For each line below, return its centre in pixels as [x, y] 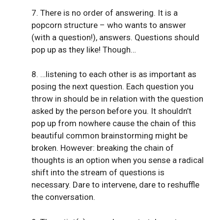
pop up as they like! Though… [84, 49]
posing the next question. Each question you [112, 87]
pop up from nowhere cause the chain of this [114, 124]
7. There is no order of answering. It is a [105, 13]
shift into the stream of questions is [98, 173]
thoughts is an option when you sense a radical [118, 160]
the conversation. [63, 197]
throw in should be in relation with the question [117, 99]
